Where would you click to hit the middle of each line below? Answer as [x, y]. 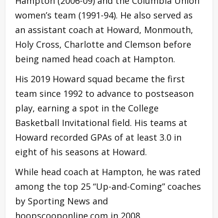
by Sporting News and [62, 201]
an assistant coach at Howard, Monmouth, [104, 29]
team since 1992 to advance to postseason [104, 93]
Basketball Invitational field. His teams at [101, 122]
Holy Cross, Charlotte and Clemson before [103, 44]
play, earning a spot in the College [87, 108]
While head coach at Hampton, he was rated [108, 172]
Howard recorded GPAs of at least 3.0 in [98, 137]
